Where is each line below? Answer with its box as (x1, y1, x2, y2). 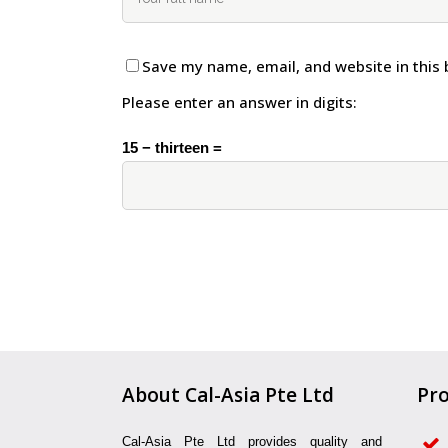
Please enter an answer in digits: (122, 91, 357, 112)
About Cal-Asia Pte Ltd (122, 381, 334, 408)
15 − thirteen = (122, 138, 222, 156)
